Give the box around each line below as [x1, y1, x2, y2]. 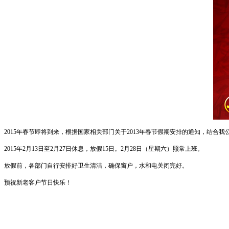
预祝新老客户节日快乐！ [4, 179, 75, 187]
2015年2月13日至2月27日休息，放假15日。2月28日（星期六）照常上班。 [4, 145, 203, 153]
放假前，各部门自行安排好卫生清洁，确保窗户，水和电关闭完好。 [4, 162, 188, 170]
